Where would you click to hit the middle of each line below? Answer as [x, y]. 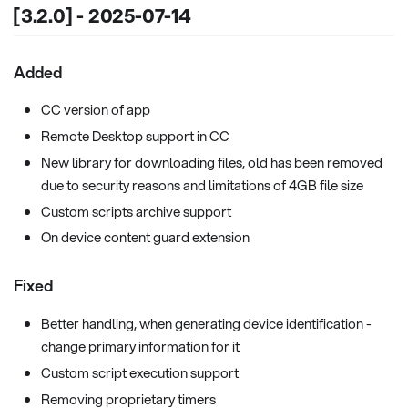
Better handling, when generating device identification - [206, 324]
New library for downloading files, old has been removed [212, 162]
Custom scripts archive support [136, 211]
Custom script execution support [140, 372]
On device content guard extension [145, 237]
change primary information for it [140, 347]
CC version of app [96, 110]
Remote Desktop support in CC [135, 136]
